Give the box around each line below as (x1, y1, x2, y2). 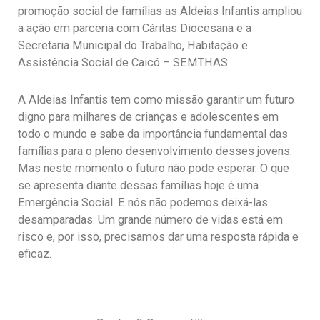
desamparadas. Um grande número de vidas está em (18, 213, 283, 227)
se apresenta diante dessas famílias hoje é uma (18, 179, 259, 193)
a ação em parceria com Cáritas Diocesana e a (18, 21, 251, 35)
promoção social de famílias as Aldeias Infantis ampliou (18, 4, 302, 18)
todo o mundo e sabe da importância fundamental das (18, 127, 288, 141)
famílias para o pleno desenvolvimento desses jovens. (18, 144, 292, 159)
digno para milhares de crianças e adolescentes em (18, 110, 279, 124)
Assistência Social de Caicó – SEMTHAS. (18, 55, 230, 69)
